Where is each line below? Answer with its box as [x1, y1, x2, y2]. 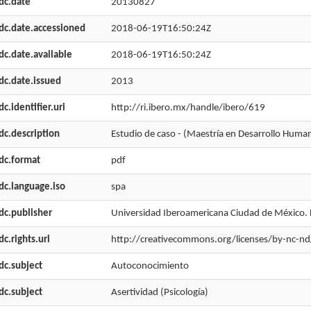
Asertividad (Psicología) [110, 287, 208, 298]
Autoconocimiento [110, 261, 189, 271]
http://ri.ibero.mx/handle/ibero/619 [110, 103, 265, 113]
